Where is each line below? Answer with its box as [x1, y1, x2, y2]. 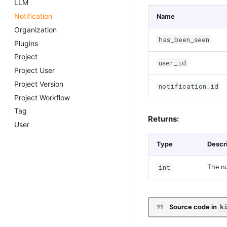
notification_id [158, 81, 218, 91]
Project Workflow [14, 93, 70, 102]
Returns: [148, 114, 179, 124]
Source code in [169, 203, 218, 211]
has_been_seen [158, 34, 209, 44]
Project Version [14, 79, 63, 88]
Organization [14, 25, 57, 34]
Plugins [14, 39, 38, 48]
